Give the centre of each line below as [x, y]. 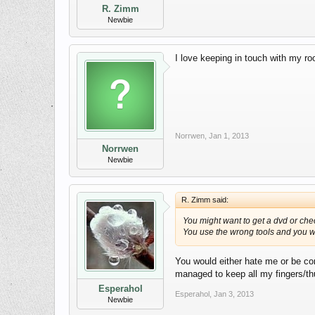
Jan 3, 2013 [234, 294]
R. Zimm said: [205, 200]
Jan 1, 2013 [229, 136]
